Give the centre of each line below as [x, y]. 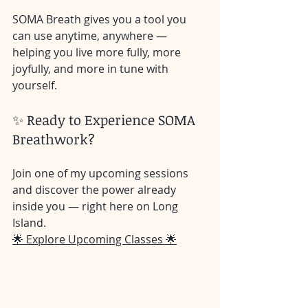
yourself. [35, 85]
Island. [29, 223]
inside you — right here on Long [97, 206]
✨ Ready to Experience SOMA [106, 120]
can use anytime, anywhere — [91, 36]
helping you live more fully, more [98, 52]
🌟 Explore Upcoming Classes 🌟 [95, 239]
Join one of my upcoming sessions [102, 173]
